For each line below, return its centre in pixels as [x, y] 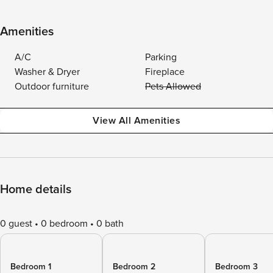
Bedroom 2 [134, 267]
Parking [161, 57]
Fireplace [165, 72]
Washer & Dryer [47, 72]
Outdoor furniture [52, 87]
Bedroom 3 [236, 267]
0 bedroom [64, 224]
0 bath [110, 224]
